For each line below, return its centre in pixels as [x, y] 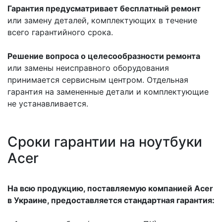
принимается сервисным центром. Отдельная [98, 80]
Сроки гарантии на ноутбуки [105, 142]
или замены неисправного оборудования [88, 68]
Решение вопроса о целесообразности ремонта [104, 56]
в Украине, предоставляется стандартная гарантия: [111, 200]
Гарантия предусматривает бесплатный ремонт [104, 8]
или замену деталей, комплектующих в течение [102, 20]
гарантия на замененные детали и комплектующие [108, 92]
